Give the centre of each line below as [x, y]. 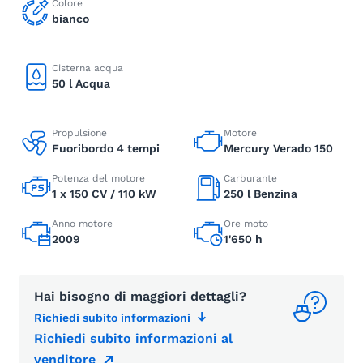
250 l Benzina [261, 194]
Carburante [250, 178]
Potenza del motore [98, 178]
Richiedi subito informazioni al [133, 338]
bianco [70, 19]
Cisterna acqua [88, 68]
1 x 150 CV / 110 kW [104, 194]
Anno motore [82, 224]
